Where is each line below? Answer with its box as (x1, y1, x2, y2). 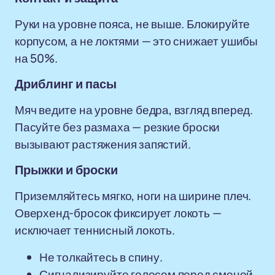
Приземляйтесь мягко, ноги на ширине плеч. (15, 188, 252, 204)
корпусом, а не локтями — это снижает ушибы (15, 33, 258, 49)
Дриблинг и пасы (15, 77, 117, 91)
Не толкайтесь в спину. (39, 249, 163, 265)
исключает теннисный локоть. (15, 222, 175, 238)
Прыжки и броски (15, 163, 118, 177)
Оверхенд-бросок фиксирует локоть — (15, 205, 222, 221)
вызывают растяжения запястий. (15, 136, 191, 152)
